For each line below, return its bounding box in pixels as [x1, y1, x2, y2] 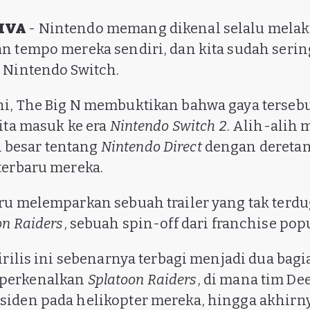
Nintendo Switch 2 [109, 117, 227, 134]
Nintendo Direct [100, 138, 202, 155]
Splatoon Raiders [87, 271, 197, 288]
